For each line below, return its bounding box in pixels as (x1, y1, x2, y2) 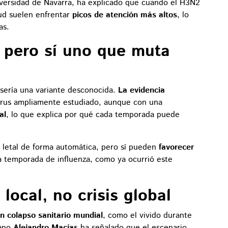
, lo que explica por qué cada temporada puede (6, 108, 180, 121)
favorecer (159, 141, 194, 153)
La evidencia (118, 84, 165, 96)
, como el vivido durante (103, 209, 192, 221)
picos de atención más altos (72, 9, 177, 21)
